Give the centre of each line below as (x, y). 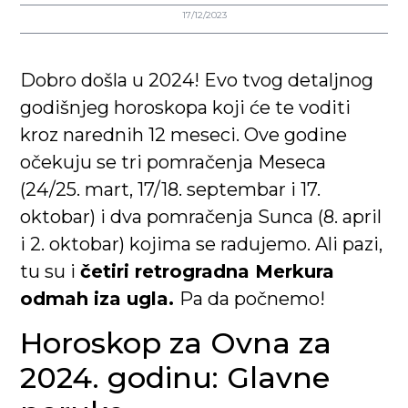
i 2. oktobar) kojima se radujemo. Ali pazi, (202, 245)
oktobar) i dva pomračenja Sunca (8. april (201, 217)
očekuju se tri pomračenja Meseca (173, 163)
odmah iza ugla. (100, 299)
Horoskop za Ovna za (176, 342)
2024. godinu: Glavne (175, 377)
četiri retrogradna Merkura (208, 272)
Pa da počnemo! (253, 299)
